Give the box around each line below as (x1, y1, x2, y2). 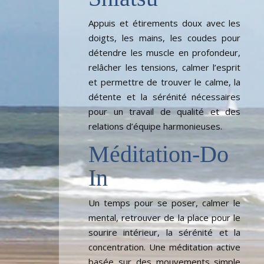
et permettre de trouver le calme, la (88, 76, 241, 88)
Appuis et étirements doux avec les (88, 17, 241, 29)
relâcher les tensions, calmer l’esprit (88, 61, 241, 74)
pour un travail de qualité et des (88, 105, 241, 118)
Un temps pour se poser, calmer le (88, 197, 241, 209)
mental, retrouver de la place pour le (88, 212, 241, 224)
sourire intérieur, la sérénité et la (88, 226, 241, 239)
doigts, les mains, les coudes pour (88, 32, 241, 44)
